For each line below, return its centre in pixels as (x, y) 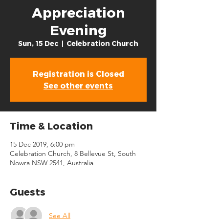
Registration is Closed (78, 74)
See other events (78, 85)
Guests (28, 192)
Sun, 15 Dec (38, 43)
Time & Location (51, 126)
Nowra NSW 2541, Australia (52, 163)
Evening (78, 30)
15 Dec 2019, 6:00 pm (42, 144)
